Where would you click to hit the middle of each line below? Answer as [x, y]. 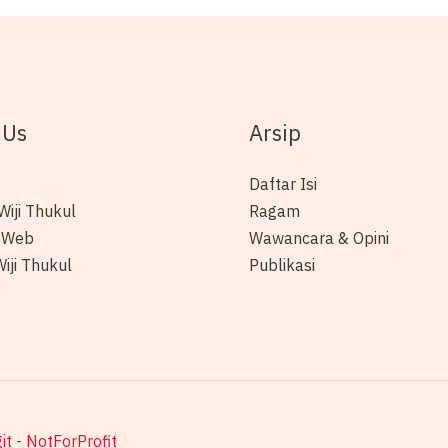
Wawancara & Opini [319, 237]
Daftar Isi [283, 183]
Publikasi [282, 264]
